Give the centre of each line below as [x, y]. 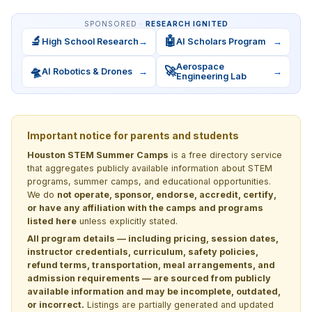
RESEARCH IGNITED [187, 23]
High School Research [90, 41]
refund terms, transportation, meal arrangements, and [151, 265]
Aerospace [200, 66]
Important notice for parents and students [133, 135]
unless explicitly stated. [127, 221]
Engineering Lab [211, 76]
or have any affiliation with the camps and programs [145, 208]
